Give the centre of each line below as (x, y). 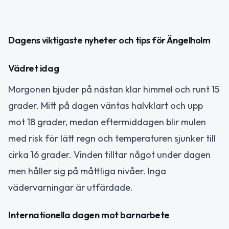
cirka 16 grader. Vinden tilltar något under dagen (109, 154)
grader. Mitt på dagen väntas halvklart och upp (106, 105)
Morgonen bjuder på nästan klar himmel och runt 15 (114, 89)
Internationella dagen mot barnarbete (89, 215)
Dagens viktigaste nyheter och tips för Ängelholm (109, 40)
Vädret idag (34, 68)
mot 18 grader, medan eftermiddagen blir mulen (107, 122)
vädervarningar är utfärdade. (71, 187)
